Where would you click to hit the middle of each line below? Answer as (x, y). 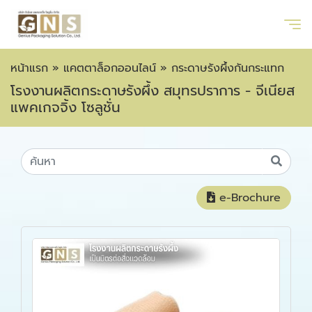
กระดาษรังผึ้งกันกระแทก (228, 68)
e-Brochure (250, 198)
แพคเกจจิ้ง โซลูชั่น (65, 107)
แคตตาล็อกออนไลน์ (110, 68)
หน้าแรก (29, 68)
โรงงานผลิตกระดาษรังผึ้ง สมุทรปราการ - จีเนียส (153, 91)
